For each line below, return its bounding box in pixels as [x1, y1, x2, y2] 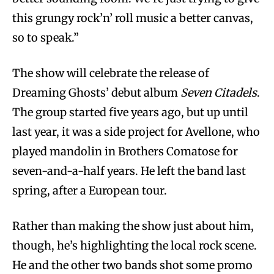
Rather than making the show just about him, [12, 218, 254, 233]
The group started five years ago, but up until [12, 105, 248, 119]
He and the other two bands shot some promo [12, 257, 253, 272]
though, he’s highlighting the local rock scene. [12, 238, 257, 253]
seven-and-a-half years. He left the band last [12, 163, 246, 178]
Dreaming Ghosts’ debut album [12, 85, 180, 100]
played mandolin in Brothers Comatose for [12, 144, 238, 158]
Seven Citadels [180, 85, 257, 100]
